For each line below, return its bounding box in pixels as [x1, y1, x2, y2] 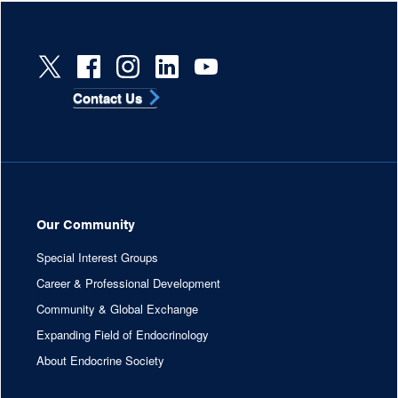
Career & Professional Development [36, 275, 220, 291]
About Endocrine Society [36, 352, 164, 369]
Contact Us [73, 88, 142, 107]
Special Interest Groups [36, 249, 158, 266]
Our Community [36, 214, 135, 233]
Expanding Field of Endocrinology [36, 326, 209, 343]
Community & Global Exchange [36, 300, 198, 317]
